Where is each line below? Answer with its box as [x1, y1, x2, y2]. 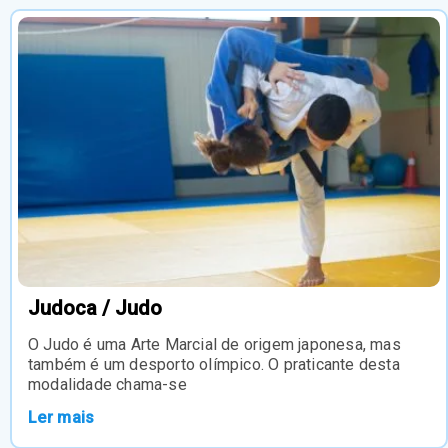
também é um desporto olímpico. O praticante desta [28, 354, 400, 374]
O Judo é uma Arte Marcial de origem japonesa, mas [28, 334, 401, 354]
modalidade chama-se [28, 374, 187, 394]
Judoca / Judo [28, 295, 162, 320]
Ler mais [28, 407, 95, 427]
